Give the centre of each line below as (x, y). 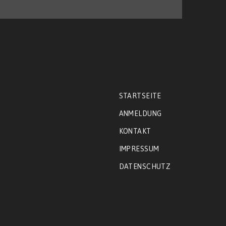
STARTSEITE (140, 96)
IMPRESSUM (139, 149)
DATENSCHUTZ (145, 166)
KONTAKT (135, 131)
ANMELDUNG (140, 113)
